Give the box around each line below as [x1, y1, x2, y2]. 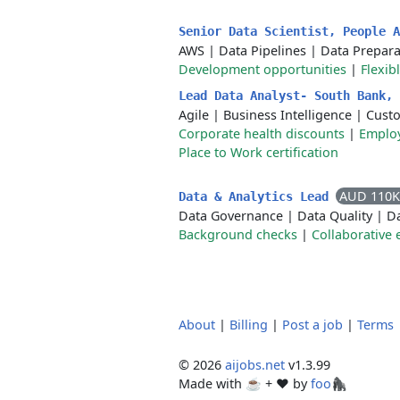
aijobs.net [225, 356, 285, 373]
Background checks [179, 226, 297, 243]
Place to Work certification [179, 144, 338, 161]
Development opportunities [179, 61, 346, 78]
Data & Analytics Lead [179, 189, 336, 204]
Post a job [282, 316, 343, 333]
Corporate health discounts [179, 125, 345, 142]
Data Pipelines [219, 42, 306, 59]
